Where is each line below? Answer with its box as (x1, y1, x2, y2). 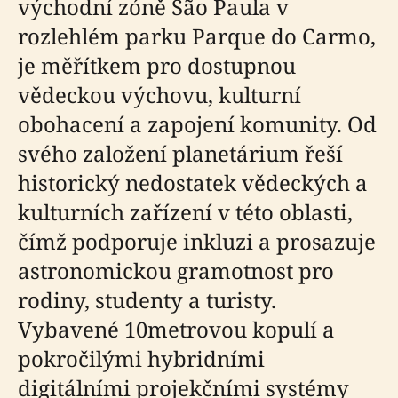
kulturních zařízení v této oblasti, (18, 197, 353, 227)
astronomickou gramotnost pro (18, 256, 334, 285)
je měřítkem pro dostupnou (18, 51, 296, 80)
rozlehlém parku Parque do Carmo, (18, 21, 376, 51)
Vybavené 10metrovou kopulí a (18, 314, 335, 344)
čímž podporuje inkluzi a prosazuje (18, 227, 376, 256)
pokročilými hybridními (18, 344, 265, 373)
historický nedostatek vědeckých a (18, 168, 368, 197)
